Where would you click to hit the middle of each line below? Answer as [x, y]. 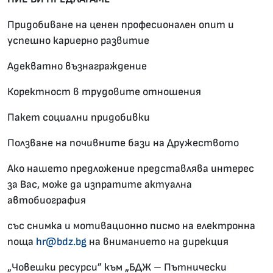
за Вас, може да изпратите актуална [100, 185]
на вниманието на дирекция [158, 242]
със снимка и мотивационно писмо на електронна [131, 226]
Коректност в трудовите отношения [104, 92]
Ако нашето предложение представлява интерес [131, 169]
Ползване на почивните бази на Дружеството [123, 143]
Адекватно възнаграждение [77, 66]
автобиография [47, 200]
